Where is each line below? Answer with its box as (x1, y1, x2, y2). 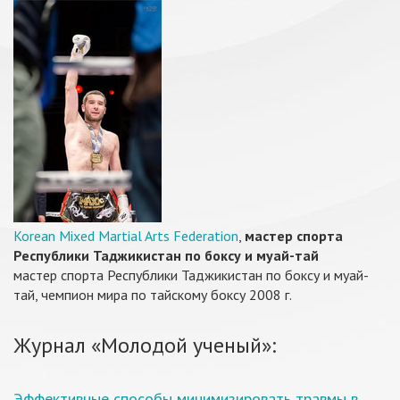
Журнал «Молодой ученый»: (13, 331, 276, 359)
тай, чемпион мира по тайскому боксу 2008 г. (13, 286, 292, 304)
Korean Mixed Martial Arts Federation (13, 227, 238, 245)
